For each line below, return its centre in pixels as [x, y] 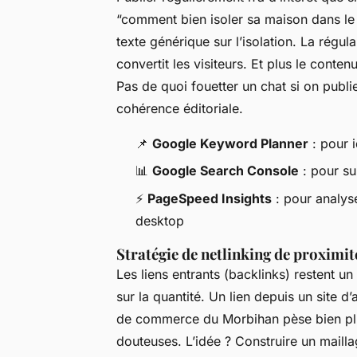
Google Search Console [226, 171]
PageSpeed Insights [210, 198]
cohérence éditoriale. [180, 109]
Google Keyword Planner [230, 144]
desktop [160, 220]
